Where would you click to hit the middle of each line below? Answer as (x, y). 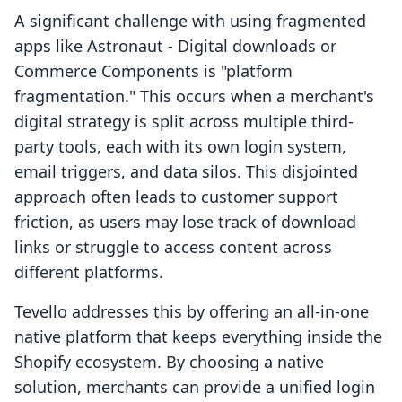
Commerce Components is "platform (153, 71)
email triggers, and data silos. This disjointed (186, 172)
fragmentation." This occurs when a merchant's (194, 96)
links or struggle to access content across (173, 247)
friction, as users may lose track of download (185, 222)
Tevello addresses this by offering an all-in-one (192, 312)
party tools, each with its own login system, (180, 147)
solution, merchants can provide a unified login (195, 387)
